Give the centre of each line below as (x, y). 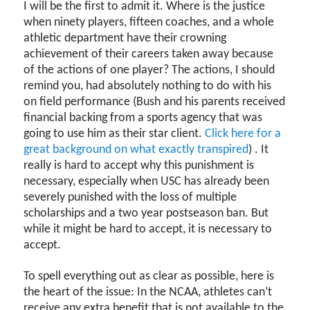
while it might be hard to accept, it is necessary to (148, 230)
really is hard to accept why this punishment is (139, 166)
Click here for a (243, 134)
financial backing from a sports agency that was (143, 118)
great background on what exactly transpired (136, 150)
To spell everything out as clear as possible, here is (149, 276)
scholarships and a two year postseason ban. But (146, 214)
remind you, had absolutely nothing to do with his (148, 86)
